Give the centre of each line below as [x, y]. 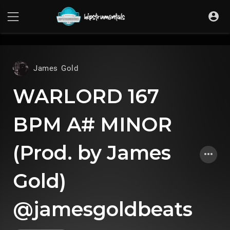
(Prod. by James [92, 153]
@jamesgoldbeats [103, 209]
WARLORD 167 [86, 96]
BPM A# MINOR [92, 124]
